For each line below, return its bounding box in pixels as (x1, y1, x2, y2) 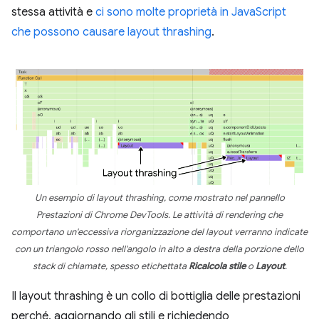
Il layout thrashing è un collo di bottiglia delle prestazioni (11, 288, 300, 303)
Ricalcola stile (188, 260, 246, 272)
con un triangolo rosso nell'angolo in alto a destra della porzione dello (15, 243, 304, 255)
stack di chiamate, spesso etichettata (32, 260, 189, 272)
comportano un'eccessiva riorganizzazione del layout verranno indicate (11, 226, 308, 238)
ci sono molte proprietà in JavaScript (95, 5, 286, 20)
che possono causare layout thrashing (11, 25, 211, 40)
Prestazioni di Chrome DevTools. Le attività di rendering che (36, 209, 283, 221)
